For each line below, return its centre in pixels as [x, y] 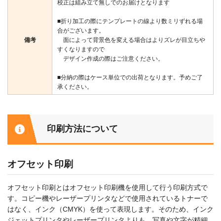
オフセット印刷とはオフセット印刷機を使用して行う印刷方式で [108, 188]
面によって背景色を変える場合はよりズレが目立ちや [131, 40]
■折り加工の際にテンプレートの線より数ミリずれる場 [130, 21]
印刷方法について [82, 129]
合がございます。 [81, 31]
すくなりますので [81, 50]
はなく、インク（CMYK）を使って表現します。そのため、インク [110, 209]
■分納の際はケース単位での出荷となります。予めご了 [130, 78]
